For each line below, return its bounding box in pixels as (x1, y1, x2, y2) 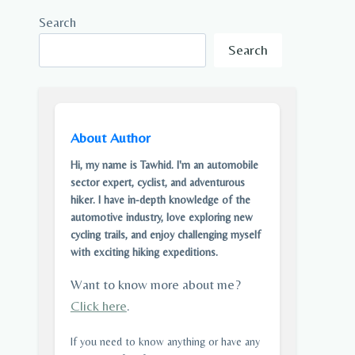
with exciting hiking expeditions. (70, 246, 218, 259)
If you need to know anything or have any (70, 335, 260, 349)
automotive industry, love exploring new (70, 211, 253, 224)
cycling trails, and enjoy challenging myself (70, 228, 261, 242)
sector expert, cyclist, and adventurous (70, 176, 245, 189)
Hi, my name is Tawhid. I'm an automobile (70, 158, 258, 172)
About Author (70, 129, 151, 147)
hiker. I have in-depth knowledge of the (70, 193, 250, 207)
